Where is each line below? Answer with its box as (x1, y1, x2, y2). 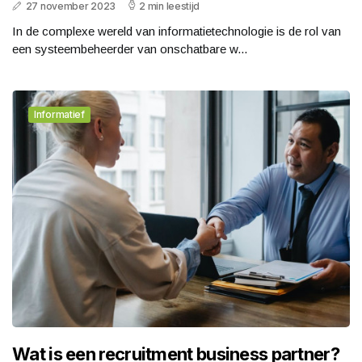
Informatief (34, 108, 85, 121)
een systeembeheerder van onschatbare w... (12, 42, 247, 57)
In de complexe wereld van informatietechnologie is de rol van (12, 24, 341, 39)
